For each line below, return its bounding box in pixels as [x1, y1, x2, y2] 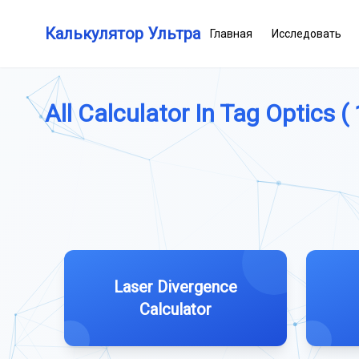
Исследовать [272, 27, 341, 40]
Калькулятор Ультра [45, 24, 200, 43]
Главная [210, 27, 252, 40]
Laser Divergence [114, 277, 237, 296]
